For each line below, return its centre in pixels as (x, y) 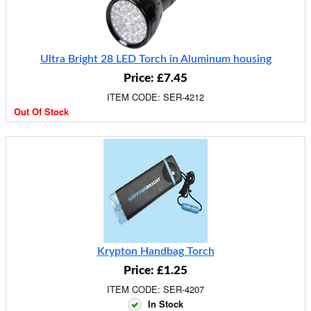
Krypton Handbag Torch (155, 251)
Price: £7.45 (155, 78)
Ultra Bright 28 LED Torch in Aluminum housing (155, 59)
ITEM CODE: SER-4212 (155, 97)
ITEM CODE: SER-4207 (155, 289)
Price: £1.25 (155, 270)
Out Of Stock (41, 111)
